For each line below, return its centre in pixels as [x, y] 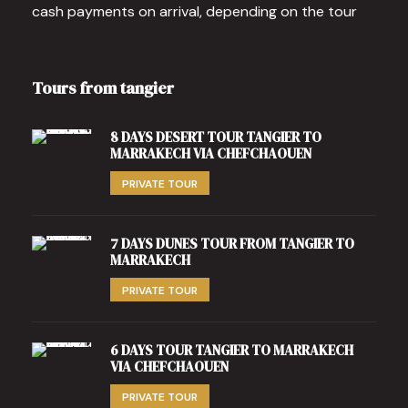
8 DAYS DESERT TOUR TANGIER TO [216, 137]
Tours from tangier [103, 87]
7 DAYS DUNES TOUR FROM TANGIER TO [232, 243]
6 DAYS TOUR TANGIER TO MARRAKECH [232, 350]
